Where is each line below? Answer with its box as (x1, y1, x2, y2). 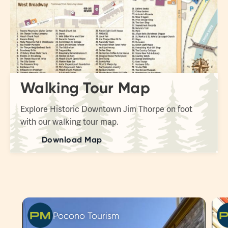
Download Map (42, 134, 102, 145)
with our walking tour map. (20, 117, 121, 128)
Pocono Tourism (53, 210, 119, 221)
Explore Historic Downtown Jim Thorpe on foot (20, 104, 192, 115)
